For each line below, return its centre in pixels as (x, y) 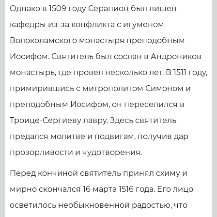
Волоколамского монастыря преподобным (97, 41)
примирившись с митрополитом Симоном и (100, 89)
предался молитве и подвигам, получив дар (99, 137)
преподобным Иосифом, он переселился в (97, 105)
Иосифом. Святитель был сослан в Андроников (106, 57)
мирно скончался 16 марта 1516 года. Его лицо (101, 189)
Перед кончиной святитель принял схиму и (99, 173)
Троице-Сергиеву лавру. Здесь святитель (93, 121)
